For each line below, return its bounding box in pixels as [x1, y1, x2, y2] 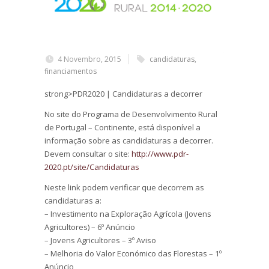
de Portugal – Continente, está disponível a [44, 121, 201, 133]
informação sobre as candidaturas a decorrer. [44, 134, 213, 146]
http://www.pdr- [131, 148, 189, 159]
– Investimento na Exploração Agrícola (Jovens [44, 208, 211, 219]
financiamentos [44, 65, 97, 76]
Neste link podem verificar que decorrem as [44, 181, 204, 193]
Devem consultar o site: [44, 148, 131, 159]
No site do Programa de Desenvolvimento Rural [44, 108, 217, 119]
